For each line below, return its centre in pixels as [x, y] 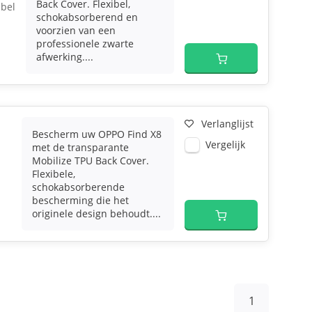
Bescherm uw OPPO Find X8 [97, 134]
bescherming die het [81, 200]
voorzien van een [76, 30]
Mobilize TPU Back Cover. [91, 161]
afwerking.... [65, 57]
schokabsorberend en [87, 17]
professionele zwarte [85, 44]
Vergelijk [225, 145]
